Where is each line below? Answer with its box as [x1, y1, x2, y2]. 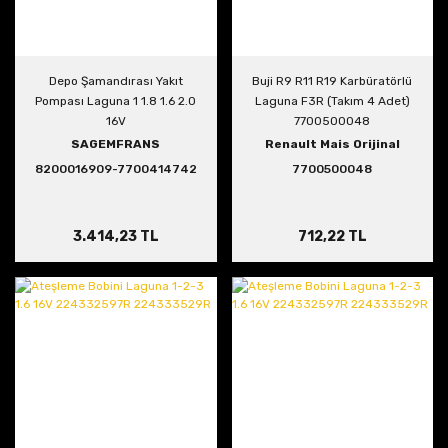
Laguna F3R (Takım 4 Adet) [254, 94, 410, 108]
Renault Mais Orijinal [264, 137, 400, 151]
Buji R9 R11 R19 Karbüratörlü [252, 74, 413, 88]
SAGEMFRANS [71, 137, 161, 151]
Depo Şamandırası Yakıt [48, 74, 183, 88]
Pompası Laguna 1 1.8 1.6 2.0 [35, 94, 197, 108]
